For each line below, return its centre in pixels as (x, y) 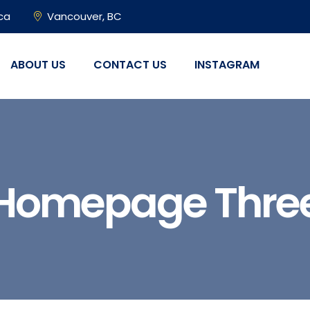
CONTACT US (130, 65)
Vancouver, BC (84, 16)
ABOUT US (38, 65)
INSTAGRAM (227, 65)
